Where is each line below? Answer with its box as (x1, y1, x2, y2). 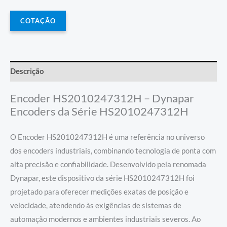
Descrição (10, 66, 44, 75)
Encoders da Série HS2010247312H (10, 104, 188, 119)
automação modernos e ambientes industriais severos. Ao (10, 214, 201, 223)
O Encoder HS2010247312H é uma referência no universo (10, 132, 205, 141)
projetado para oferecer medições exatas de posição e (10, 187, 188, 196)
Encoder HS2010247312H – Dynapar (10, 91, 194, 105)
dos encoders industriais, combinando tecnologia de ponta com (10, 146, 216, 155)
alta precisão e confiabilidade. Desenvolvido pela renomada (10, 160, 206, 169)
